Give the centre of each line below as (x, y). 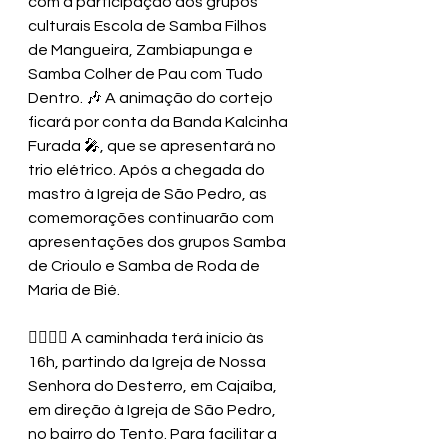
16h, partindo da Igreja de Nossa (148, 362)
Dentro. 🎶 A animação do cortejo (152, 98)
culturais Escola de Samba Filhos (149, 26)
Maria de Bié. (74, 290)
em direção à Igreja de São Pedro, (153, 410)
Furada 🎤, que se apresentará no (153, 146)
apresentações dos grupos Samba (158, 242)
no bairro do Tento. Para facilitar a (154, 434)
